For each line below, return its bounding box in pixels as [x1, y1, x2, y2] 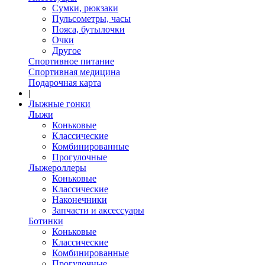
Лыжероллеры [28, 163, 86, 173]
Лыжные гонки [28, 99, 91, 109]
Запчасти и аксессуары [52, 205, 144, 216]
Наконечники [52, 195, 107, 205]
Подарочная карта [28, 77, 101, 88]
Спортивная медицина [28, 67, 120, 77]
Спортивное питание [28, 56, 114, 67]
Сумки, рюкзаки [52, 3, 118, 14]
